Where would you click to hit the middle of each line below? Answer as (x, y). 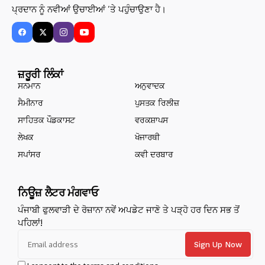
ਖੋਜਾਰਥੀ (147, 137)
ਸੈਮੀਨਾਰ (30, 103)
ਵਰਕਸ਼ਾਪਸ (151, 120)
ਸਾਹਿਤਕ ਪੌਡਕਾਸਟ (46, 120)
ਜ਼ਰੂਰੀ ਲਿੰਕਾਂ (41, 74)
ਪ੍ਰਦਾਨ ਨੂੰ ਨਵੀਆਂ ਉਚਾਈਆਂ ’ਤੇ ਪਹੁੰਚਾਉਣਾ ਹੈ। (89, 9)
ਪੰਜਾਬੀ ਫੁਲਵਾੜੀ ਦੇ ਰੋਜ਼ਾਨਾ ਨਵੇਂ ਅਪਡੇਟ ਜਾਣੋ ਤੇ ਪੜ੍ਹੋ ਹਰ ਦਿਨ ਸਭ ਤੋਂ (129, 210)
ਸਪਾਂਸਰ (29, 154)
